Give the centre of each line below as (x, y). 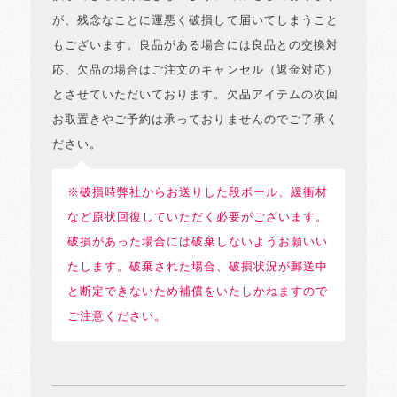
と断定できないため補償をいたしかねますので (198, 292)
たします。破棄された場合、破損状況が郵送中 (198, 267)
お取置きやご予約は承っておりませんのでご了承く (195, 121)
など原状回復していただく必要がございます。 (198, 217)
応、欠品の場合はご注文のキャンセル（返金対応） (195, 71)
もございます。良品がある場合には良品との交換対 (195, 46)
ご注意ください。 (117, 316)
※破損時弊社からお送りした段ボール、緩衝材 (198, 192)
